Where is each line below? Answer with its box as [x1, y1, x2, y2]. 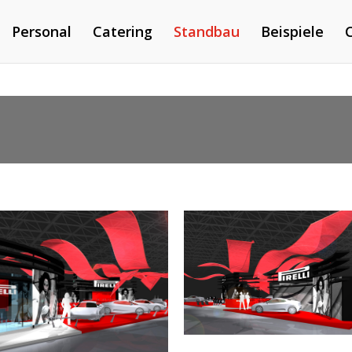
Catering [92, 22, 152, 41]
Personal [11, 22, 71, 41]
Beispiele [260, 22, 324, 41]
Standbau [173, 22, 240, 41]
